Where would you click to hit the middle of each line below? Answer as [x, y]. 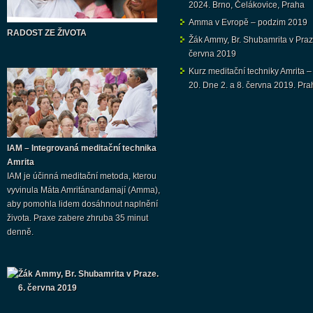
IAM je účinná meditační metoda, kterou [82, 176]
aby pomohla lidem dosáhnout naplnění [82, 204]
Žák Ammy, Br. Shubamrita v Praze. [88, 274]
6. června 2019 [48, 288]
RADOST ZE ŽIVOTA [47, 33]
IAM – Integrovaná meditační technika [82, 148]
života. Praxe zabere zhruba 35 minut [78, 218]
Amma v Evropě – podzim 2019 [248, 22]
